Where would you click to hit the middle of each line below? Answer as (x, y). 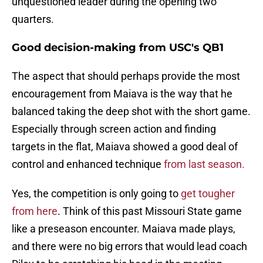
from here (35, 211)
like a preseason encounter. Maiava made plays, (124, 229)
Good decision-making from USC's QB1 (118, 48)
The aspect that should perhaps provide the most (126, 76)
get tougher (208, 194)
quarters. (33, 19)
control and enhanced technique (87, 164)
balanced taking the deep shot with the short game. (131, 112)
